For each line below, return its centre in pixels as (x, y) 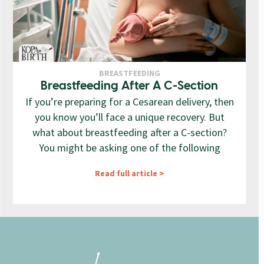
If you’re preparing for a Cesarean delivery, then (129, 102)
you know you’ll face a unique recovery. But (129, 117)
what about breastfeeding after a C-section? (129, 133)
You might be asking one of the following (129, 148)
